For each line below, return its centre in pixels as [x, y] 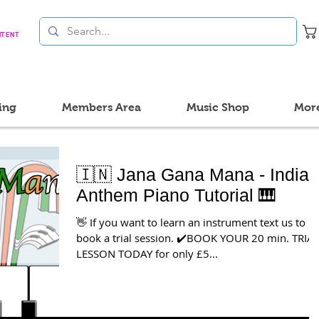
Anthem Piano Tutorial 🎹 [176, 195]
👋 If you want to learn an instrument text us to [191, 222]
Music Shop [218, 107]
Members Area [101, 107]
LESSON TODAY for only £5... [147, 253]
